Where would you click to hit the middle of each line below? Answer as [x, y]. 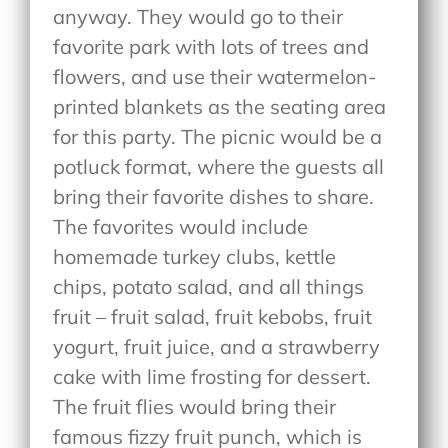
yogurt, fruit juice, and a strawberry [217, 346]
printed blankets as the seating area [220, 106]
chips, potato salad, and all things [209, 286]
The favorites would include [181, 226]
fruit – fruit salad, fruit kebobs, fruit [213, 316]
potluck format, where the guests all [219, 166]
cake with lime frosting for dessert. [212, 376]
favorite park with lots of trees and [211, 46]
